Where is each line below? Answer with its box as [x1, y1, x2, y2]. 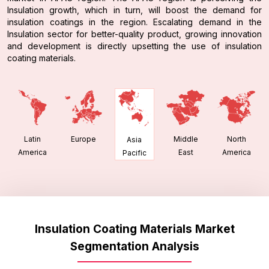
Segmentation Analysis [70, 239, 199, 253]
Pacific [122, 148, 147, 157]
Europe [70, 134, 96, 144]
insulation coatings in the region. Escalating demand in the [7, 16, 262, 27]
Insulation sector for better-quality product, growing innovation [7, 28, 262, 39]
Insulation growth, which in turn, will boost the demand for [7, 4, 262, 15]
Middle [173, 134, 198, 144]
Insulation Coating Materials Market [34, 222, 235, 236]
